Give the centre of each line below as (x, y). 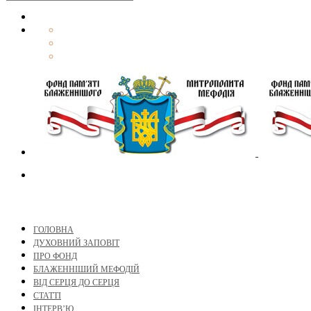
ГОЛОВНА (53, 230)
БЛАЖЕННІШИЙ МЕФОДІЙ (86, 270)
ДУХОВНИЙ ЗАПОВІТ (76, 243)
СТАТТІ (47, 296)
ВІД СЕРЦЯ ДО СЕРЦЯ (76, 283)
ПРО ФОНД (55, 257)
